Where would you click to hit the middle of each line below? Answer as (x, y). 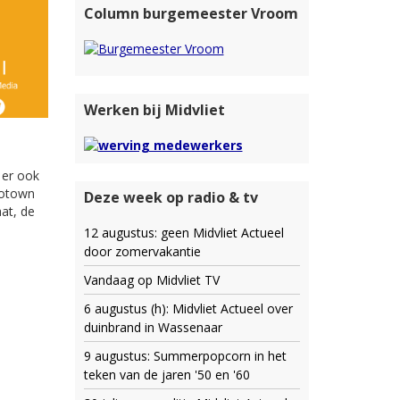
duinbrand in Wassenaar (153, 328)
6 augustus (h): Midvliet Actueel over (188, 309)
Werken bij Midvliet (154, 109)
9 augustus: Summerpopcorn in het (185, 356)
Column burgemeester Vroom (191, 13)
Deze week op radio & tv (171, 198)
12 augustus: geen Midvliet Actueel (183, 233)
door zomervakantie (142, 252)
